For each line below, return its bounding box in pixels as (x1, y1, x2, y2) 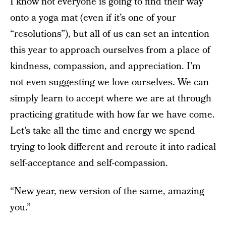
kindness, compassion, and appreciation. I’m (10, 60, 201, 73)
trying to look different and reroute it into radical (10, 140, 216, 154)
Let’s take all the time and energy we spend (10, 124, 195, 138)
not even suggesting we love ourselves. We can (10, 76, 209, 89)
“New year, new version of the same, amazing (10, 185, 204, 198)
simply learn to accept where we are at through (10, 92, 211, 105)
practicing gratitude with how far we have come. (10, 108, 215, 122)
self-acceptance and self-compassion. (10, 156, 168, 170)
